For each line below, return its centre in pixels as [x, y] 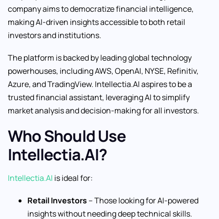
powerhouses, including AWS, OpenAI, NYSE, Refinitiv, [103, 71]
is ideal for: [73, 178]
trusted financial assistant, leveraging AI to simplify [99, 97]
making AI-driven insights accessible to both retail [97, 22]
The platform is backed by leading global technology [100, 57]
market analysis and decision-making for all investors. [103, 110]
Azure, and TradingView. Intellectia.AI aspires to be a [100, 84]
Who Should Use [67, 136]
